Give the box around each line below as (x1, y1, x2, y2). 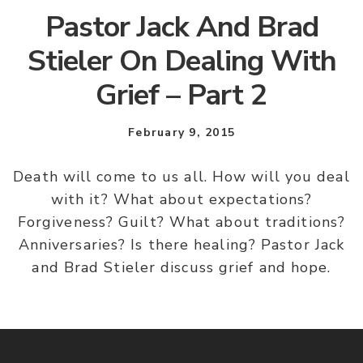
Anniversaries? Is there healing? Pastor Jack (18, 235, 345, 255)
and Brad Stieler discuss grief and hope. (32, 258, 331, 278)
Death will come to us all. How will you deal (13, 167, 350, 187)
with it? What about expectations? (50, 190, 313, 210)
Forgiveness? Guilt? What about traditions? (17, 212, 346, 233)
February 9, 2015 (128, 125, 235, 141)
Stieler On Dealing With (27, 41, 336, 82)
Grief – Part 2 (96, 75, 267, 116)
